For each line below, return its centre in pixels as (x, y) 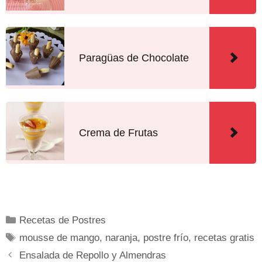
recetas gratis (225, 238)
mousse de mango (60, 238)
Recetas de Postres (63, 220)
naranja (122, 238)
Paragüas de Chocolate (134, 58)
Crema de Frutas (118, 132)
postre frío (166, 238)
